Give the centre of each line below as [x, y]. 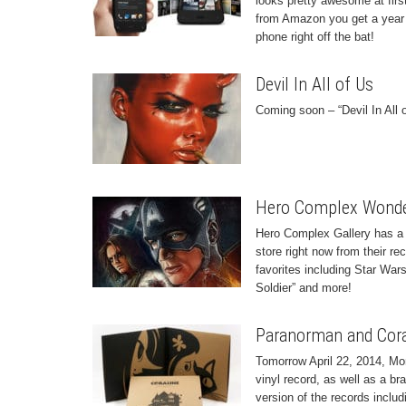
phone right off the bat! [315, 37]
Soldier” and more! [304, 288]
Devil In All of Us [314, 84]
